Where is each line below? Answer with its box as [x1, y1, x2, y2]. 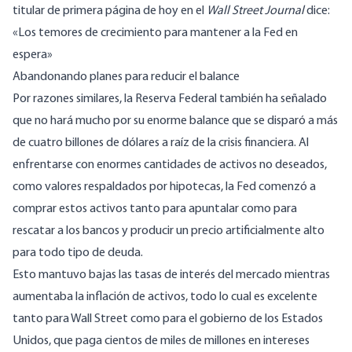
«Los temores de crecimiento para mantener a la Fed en [13, 27, 298, 40]
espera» [13, 49, 53, 62]
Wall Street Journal [207, 5, 304, 18]
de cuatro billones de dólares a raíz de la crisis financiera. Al [13, 137, 309, 150]
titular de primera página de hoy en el [13, 5, 207, 18]
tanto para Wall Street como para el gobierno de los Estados [13, 313, 323, 326]
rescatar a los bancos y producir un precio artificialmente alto [13, 225, 324, 238]
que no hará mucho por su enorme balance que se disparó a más [13, 115, 338, 128]
